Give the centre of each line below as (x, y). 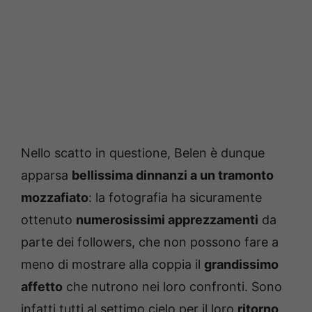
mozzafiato (55, 197)
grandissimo (241, 264)
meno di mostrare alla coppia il (112, 264)
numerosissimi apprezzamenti (167, 219)
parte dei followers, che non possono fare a (150, 242)
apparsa (46, 175)
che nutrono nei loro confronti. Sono (172, 286)
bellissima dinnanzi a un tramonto (173, 175)
